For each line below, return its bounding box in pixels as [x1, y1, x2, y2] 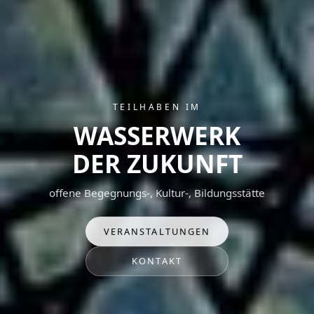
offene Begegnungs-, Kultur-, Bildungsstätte [49, 185, 265, 200]
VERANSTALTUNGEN [104, 225, 210, 238]
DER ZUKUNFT [71, 146, 243, 180]
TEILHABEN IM [112, 100, 202, 113]
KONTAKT [132, 254, 182, 268]
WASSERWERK [74, 118, 240, 152]
